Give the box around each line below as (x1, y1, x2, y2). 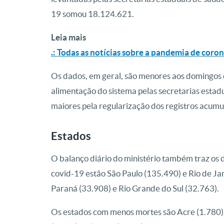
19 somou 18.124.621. (51, 9, 134, 19)
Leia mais (51, 32, 86, 42)
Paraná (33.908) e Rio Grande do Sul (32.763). (51, 183, 219, 193)
